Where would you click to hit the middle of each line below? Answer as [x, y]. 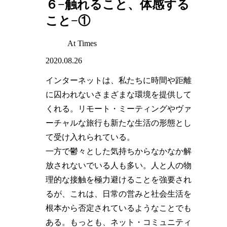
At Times [82, 43]
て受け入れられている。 [90, 137]
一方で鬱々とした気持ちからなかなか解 [119, 151]
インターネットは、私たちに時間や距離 [119, 80]
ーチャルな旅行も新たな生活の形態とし [119, 123]
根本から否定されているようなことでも [119, 208]
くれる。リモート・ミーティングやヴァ [119, 108]
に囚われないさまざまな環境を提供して [119, 94]
